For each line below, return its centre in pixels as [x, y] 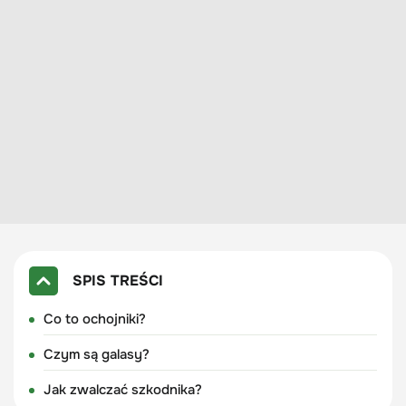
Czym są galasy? [96, 354]
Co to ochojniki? [94, 319]
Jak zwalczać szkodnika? [122, 389]
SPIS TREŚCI [117, 280]
